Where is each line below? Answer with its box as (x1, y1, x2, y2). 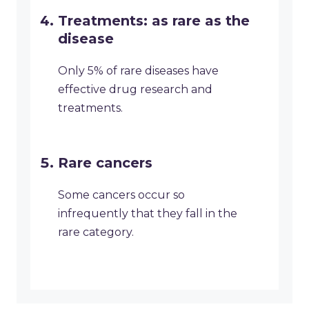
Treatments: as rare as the (58, 12, 250, 30)
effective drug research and (58, 83, 212, 97)
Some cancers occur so (58, 188, 185, 202)
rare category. (58, 226, 134, 239)
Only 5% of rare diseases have (58, 64, 219, 78)
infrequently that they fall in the (58, 207, 237, 221)
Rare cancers (58, 154, 152, 172)
